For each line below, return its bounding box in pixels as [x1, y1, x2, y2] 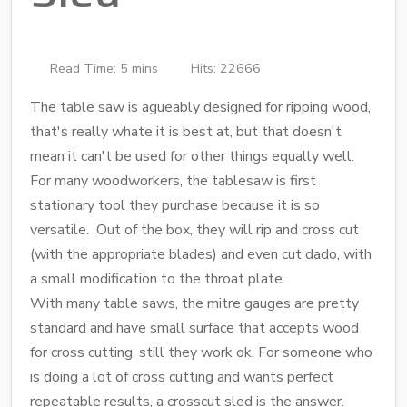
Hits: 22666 [191, 58, 261, 77]
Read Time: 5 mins [50, 58, 158, 77]
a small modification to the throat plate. [30, 268, 285, 289]
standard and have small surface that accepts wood [30, 317, 359, 338]
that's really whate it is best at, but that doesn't [30, 121, 342, 142]
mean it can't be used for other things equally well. [30, 145, 354, 166]
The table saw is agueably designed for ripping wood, [30, 96, 371, 117]
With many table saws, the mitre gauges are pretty [30, 293, 359, 313]
